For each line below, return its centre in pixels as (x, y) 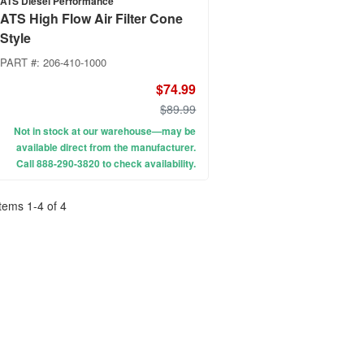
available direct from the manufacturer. (106, 147)
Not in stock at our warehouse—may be (105, 131)
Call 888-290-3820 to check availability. (106, 164)
